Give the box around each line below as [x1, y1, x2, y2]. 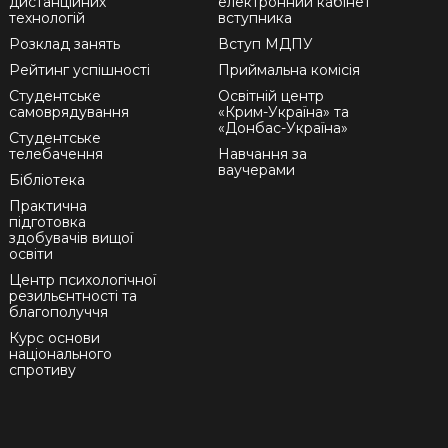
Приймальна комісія [217, 61, 360, 80]
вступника [217, 9, 292, 28]
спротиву [9, 361, 77, 380]
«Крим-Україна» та [217, 103, 349, 122]
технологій [9, 9, 86, 28]
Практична [9, 197, 88, 216]
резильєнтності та [9, 287, 138, 306]
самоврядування [9, 103, 130, 122]
